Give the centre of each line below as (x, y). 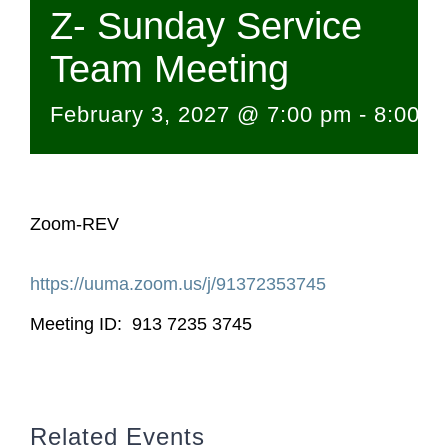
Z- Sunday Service (206, 26)
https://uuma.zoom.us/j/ (123, 284)
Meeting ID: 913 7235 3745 (141, 324)
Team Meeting (169, 69)
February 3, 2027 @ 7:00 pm (201, 114)
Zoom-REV (74, 224)
